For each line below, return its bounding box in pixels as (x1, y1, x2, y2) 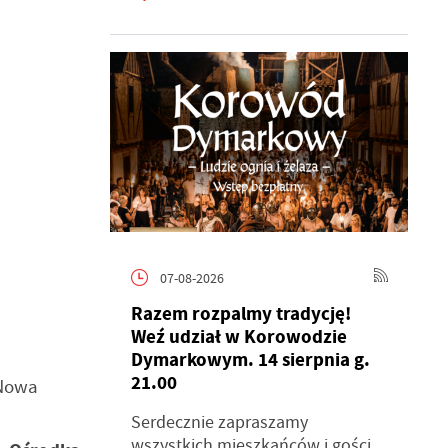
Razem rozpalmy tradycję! (130, 300, 351, 327)
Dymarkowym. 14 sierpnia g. (130, 346, 370, 373)
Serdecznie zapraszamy (130, 410, 308, 435)
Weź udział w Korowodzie (130, 323, 347, 350)
